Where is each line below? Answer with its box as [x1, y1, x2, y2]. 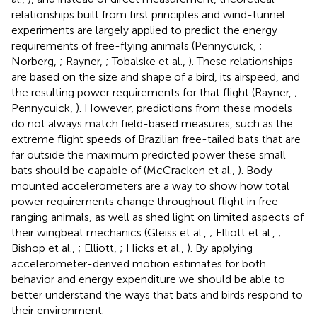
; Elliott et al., [209, 225, 278, 239]
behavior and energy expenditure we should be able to [11, 272, 285, 286]
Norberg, [11, 54, 59, 68]
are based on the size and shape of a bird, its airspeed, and [11, 69, 300, 83]
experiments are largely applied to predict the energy [11, 23, 277, 37]
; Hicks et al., [120, 241, 187, 255]
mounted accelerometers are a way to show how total [11, 178, 289, 192]
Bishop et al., [11, 241, 78, 255]
